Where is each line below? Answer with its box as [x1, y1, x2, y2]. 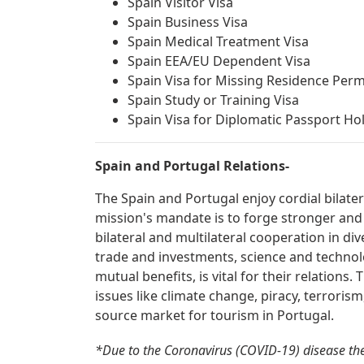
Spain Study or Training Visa [128, 91, 299, 109]
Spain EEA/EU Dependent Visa [128, 52, 310, 70]
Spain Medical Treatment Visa [128, 32, 309, 50]
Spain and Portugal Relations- [95, 157, 289, 175]
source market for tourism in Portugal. [95, 306, 334, 324]
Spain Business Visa [128, 13, 248, 31]
